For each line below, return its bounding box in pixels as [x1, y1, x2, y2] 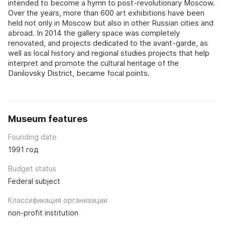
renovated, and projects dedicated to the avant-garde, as [8, 38, 208, 48]
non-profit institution [8, 208, 78, 217]
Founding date [8, 133, 57, 141]
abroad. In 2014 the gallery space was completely [8, 28, 180, 38]
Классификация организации [8, 196, 107, 204]
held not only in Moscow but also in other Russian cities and [8, 18, 213, 28]
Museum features [8, 114, 87, 124]
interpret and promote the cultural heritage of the [8, 58, 179, 68]
